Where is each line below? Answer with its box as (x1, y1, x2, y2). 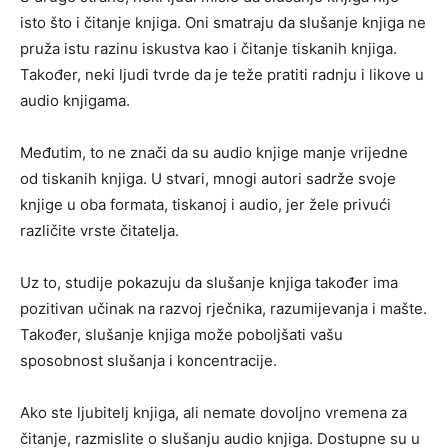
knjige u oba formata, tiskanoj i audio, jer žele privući (20, 195, 391, 214)
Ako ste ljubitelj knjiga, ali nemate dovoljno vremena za (20, 403, 407, 422)
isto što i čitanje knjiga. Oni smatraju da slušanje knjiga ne (20, 13, 426, 32)
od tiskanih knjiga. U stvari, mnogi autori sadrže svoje (20, 169, 396, 188)
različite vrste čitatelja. (20, 221, 183, 240)
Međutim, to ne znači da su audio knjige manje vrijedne (20, 143, 408, 162)
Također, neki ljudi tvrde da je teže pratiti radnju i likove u (20, 65, 424, 84)
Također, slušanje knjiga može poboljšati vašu (20, 325, 343, 344)
